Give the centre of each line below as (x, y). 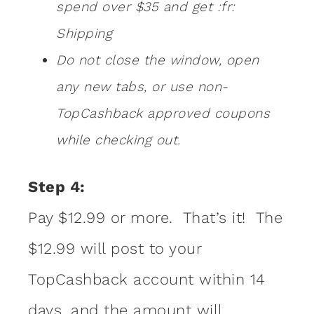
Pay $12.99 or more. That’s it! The (155, 218)
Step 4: (57, 187)
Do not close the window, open (158, 60)
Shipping (84, 34)
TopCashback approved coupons (163, 114)
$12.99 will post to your (115, 249)
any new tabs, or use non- (142, 87)
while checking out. (118, 140)
